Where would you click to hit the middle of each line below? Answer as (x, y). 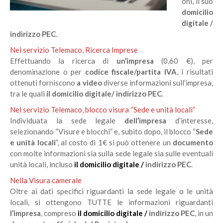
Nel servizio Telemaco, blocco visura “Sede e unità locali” (103, 110)
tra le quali (28, 94)
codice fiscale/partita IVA (131, 72)
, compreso (59, 213)
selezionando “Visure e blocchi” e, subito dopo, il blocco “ (103, 132)
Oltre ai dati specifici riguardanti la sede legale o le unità (111, 191)
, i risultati (195, 72)
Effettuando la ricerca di (63, 61)
